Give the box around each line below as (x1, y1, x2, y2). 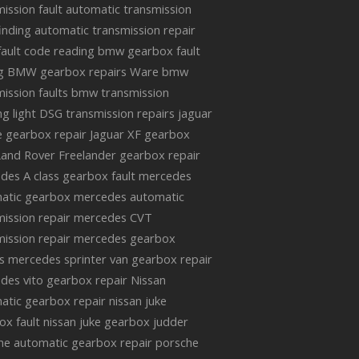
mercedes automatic (74, 188, 185, 205)
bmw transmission (71, 84, 170, 101)
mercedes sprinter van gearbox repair (8, 251, 213, 268)
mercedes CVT (74, 209, 153, 226)
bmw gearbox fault (98, 42, 201, 59)
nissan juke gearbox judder (43, 313, 189, 330)
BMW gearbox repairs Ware (7, 63, 159, 80)
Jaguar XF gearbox (90, 126, 191, 143)
